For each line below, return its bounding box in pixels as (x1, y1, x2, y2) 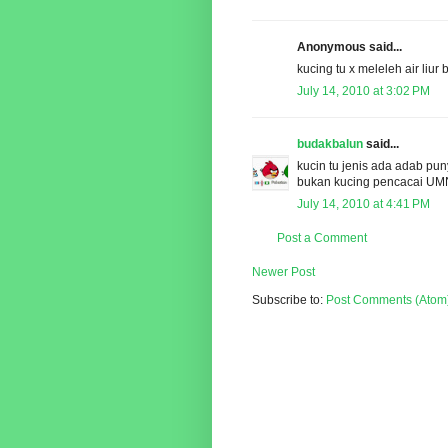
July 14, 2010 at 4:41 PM (297, 197, 430, 212)
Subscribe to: (252, 293, 326, 308)
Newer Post (252, 265, 315, 280)
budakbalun (297, 137, 363, 152)
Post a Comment (277, 231, 367, 246)
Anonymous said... (297, 40, 402, 55)
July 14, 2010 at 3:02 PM (297, 84, 430, 99)
